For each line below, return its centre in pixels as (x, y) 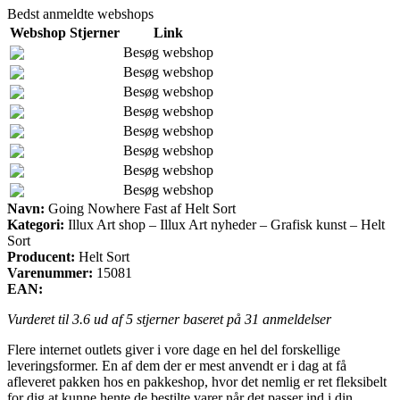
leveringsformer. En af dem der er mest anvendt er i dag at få (177, 365)
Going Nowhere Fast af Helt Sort (140, 208)
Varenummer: (50, 272)
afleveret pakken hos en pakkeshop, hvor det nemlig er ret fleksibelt (197, 381)
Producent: (41, 256)
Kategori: (36, 224)
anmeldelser (295, 319)
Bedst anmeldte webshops (80, 13)
